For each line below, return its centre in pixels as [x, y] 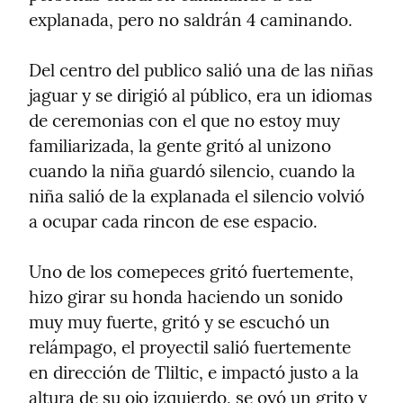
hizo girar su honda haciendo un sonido [186, 297]
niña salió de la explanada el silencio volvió [197, 197]
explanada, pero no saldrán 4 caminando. [191, 20]
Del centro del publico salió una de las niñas [201, 71]
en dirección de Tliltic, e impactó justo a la [194, 373]
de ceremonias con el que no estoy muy [184, 121]
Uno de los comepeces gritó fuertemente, [191, 272]
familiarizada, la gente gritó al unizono [180, 146]
